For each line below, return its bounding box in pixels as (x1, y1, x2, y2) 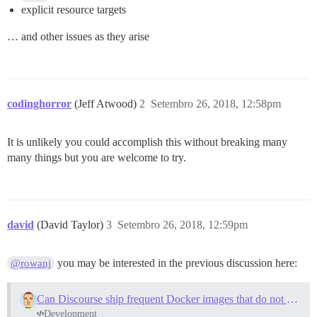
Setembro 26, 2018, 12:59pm (117, 219, 248, 231)
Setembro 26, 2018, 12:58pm (151, 98, 281, 110)
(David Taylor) (37, 219, 106, 231)
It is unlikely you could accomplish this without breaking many (7, 136, 287, 148)
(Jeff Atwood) (74, 98, 139, 110)
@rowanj (11, 258, 52, 269)
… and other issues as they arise (7, 30, 149, 42)
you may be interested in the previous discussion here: (54, 257, 298, 269)
